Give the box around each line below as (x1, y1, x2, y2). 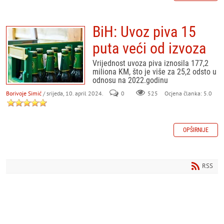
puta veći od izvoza (92, 39, 206, 57)
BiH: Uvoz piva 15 (92, 23, 196, 40)
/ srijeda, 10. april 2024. (43, 89, 103, 97)
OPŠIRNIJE (183, 126, 208, 133)
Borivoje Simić (6, 89, 41, 97)
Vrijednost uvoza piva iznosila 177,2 (92, 58, 208, 68)
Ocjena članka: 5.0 (163, 89, 212, 97)
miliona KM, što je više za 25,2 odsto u (92, 67, 216, 76)
